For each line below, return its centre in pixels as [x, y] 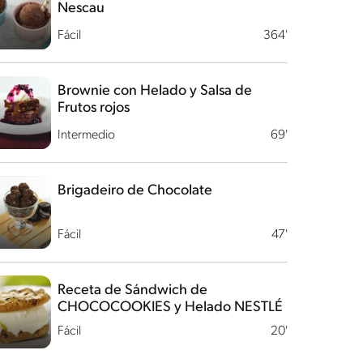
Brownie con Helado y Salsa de [154, 91]
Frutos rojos [93, 108]
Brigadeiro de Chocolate [135, 191]
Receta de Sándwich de [132, 290]
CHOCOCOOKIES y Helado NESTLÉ [170, 307]
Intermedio [86, 135]
